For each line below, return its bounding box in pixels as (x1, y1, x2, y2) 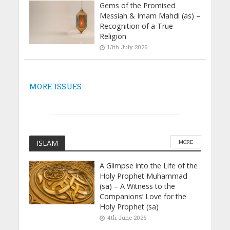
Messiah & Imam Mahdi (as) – (100, 11, 201, 21)
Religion (100, 31, 127, 42)
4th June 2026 (107, 214, 147, 222)
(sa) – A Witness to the (100, 181, 176, 191)
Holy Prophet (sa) (100, 202, 159, 212)
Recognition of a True (100, 21, 174, 31)
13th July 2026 (107, 43, 148, 51)
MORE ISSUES (29, 81, 82, 92)
